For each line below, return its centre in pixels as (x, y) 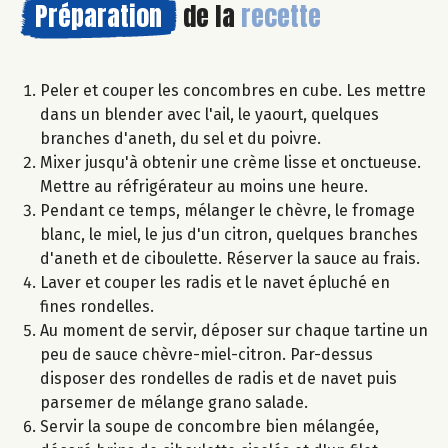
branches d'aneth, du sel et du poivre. (180, 139)
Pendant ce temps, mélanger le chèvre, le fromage (227, 211)
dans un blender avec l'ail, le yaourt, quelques (209, 115)
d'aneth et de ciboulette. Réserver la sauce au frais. (230, 259)
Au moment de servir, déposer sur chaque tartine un (234, 331)
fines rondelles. (97, 307)
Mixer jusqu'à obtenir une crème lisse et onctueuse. (230, 163)
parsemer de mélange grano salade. (174, 403)
